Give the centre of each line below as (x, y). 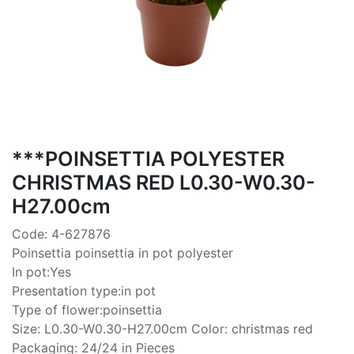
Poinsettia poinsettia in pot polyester (122, 252)
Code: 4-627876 (61, 233)
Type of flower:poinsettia (87, 309)
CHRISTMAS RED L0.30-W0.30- (164, 182)
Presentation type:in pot (84, 290)
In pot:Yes (41, 271)
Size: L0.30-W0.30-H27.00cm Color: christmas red (162, 328)
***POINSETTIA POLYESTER (148, 158)
